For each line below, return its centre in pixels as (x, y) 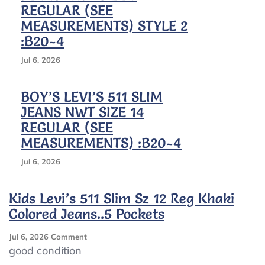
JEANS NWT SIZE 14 (83, 112)
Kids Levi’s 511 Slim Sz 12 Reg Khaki (122, 199)
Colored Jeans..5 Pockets (87, 214)
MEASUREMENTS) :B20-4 (101, 143)
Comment (69, 237)
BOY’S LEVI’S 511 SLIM (92, 97)
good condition (45, 251)
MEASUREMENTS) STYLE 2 (104, 26)
